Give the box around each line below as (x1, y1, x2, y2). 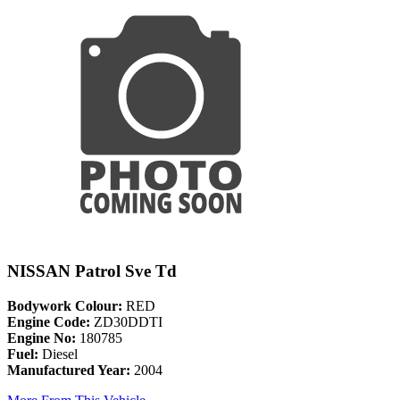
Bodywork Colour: (7, 298, 122, 314)
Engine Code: (7, 314, 90, 330)
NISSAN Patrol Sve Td (7, 262, 177, 281)
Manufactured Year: (7, 362, 130, 379)
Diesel (38, 346, 78, 362)
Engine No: (7, 330, 76, 346)
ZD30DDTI (90, 314, 162, 330)
